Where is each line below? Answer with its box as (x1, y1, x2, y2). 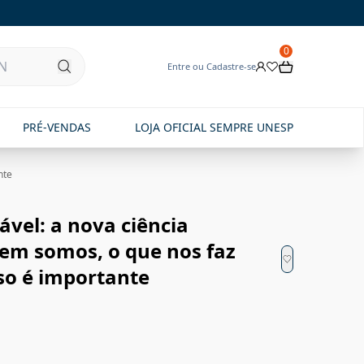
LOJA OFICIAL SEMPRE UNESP (134, 119, 293, 135)
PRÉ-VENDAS (22, 119, 91, 135)
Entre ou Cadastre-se (167, 60, 256, 72)
